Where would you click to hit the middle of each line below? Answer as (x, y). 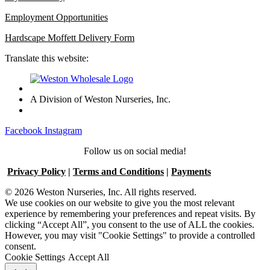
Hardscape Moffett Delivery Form (70, 38)
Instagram (63, 131)
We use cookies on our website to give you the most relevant (120, 203)
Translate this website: (47, 58)
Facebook (24, 131)
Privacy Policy (36, 172)
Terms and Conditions (118, 172)
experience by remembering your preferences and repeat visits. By (130, 214)
